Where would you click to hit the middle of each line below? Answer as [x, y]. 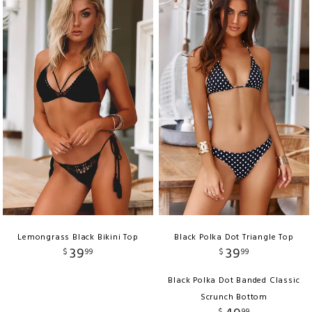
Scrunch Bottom [234, 297]
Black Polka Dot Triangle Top [234, 237]
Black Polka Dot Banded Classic [234, 280]
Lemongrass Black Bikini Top [78, 237]
